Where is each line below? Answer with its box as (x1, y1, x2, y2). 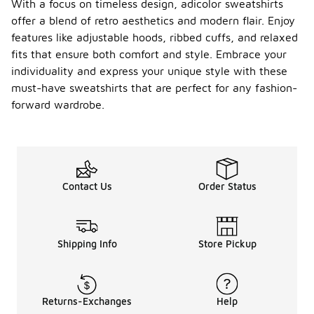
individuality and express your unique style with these (11, 64, 287, 78)
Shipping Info (57, 238, 117, 250)
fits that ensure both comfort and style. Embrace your (11, 48, 287, 61)
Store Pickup (198, 238, 257, 250)
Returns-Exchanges (42, 295, 132, 308)
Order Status (198, 180, 257, 193)
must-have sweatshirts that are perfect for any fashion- (11, 81, 297, 95)
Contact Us (62, 180, 112, 193)
